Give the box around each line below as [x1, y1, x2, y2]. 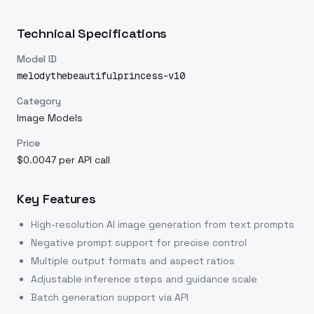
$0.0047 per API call [17, 153, 110, 166]
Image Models [17, 111, 83, 124]
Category [17, 95, 61, 107]
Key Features [17, 191, 96, 207]
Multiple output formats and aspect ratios [31, 254, 235, 267]
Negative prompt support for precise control [31, 236, 247, 249]
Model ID [17, 53, 57, 65]
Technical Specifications [17, 25, 168, 41]
